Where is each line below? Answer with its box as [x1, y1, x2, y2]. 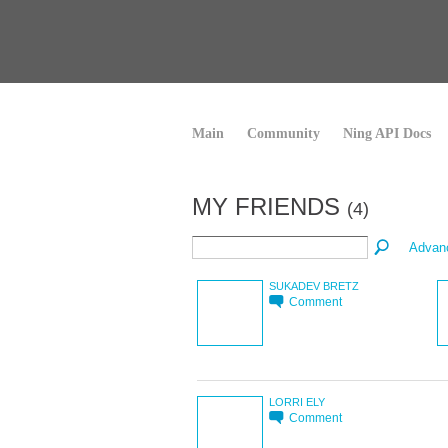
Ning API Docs [343, 126, 431, 141]
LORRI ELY [269, 395, 325, 408]
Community [247, 126, 320, 141]
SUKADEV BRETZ [269, 279, 359, 292]
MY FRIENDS [192, 193, 347, 220]
